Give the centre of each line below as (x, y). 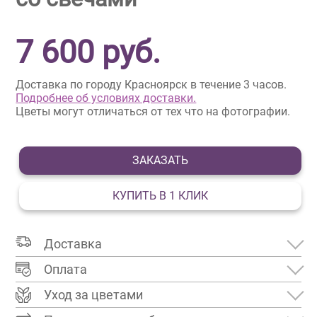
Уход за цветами (94, 295)
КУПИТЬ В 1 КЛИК (160, 196)
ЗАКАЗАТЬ (160, 161)
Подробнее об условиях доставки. (106, 98)
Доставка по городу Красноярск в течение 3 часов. (151, 85)
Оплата (66, 270)
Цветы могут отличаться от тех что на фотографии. (153, 112)
